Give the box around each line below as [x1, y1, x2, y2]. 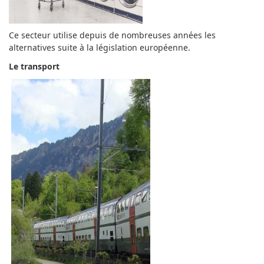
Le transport [9, 60, 60, 72]
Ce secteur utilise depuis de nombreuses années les [9, 29, 216, 41]
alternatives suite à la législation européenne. [9, 42, 190, 53]
